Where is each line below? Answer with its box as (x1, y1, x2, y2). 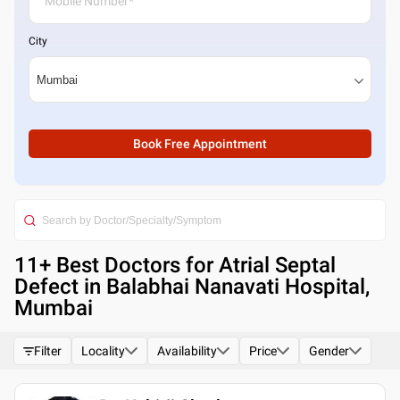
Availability (157, 344, 217, 358)
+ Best (39, 253, 104, 278)
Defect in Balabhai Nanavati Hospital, (14, 274, 370, 299)
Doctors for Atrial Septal (104, 253, 336, 278)
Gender (309, 344, 349, 358)
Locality (81, 344, 125, 358)
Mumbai (14, 296, 93, 321)
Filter (34, 344, 62, 358)
